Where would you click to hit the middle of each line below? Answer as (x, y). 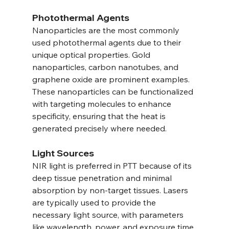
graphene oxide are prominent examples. (112, 79)
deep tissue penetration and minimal (103, 178)
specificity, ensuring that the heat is (100, 116)
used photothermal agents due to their (107, 43)
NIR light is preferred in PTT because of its (113, 166)
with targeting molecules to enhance (102, 104)
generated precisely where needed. (99, 129)
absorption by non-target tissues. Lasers (111, 190)
